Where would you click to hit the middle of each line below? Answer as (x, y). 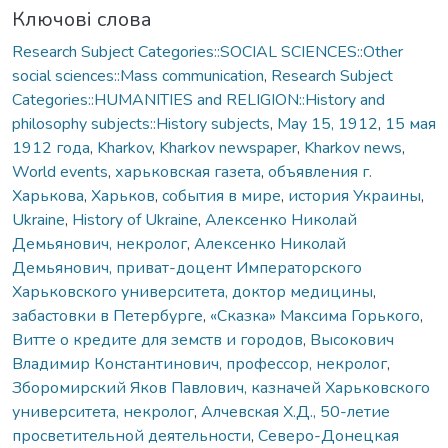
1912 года (51, 147)
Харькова (48, 195)
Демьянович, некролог (99, 243)
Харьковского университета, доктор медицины (192, 291)
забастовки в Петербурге (107, 315)
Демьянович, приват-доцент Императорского (187, 267)
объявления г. (320, 171)
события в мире (221, 195)
